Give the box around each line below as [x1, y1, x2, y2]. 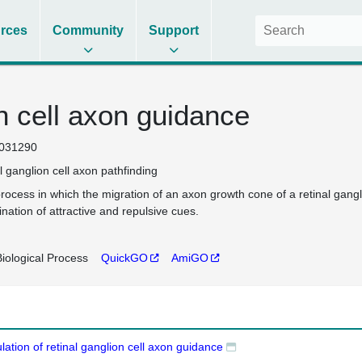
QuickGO [100, 251, 148, 264]
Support [149, 23, 200, 37]
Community [53, 23, 124, 37]
